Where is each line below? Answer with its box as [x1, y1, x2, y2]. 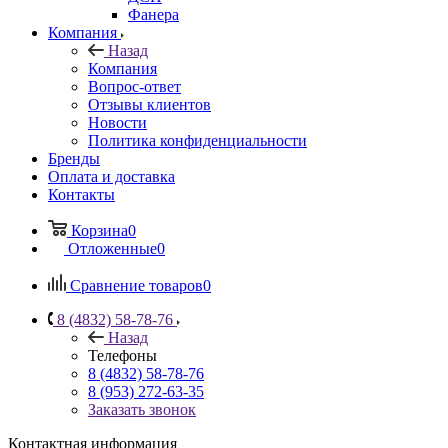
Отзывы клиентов [88, 95, 211, 113]
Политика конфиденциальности [88, 131, 307, 149]
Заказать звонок [88, 400, 196, 418]
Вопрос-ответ [88, 77, 181, 95]
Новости [88, 113, 147, 131]
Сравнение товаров [70, 276, 203, 294]
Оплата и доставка [48, 167, 175, 185]
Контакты [48, 185, 115, 203]
